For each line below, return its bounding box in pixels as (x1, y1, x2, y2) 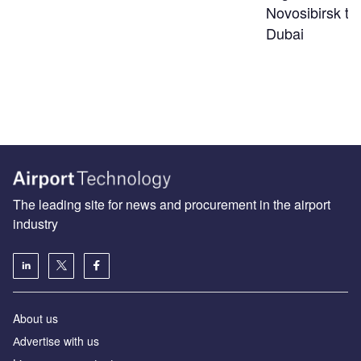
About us (13, 309, 58, 326)
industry (13, 214, 58, 233)
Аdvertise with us (13, 332, 99, 349)
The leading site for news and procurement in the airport (13, 194, 330, 214)
